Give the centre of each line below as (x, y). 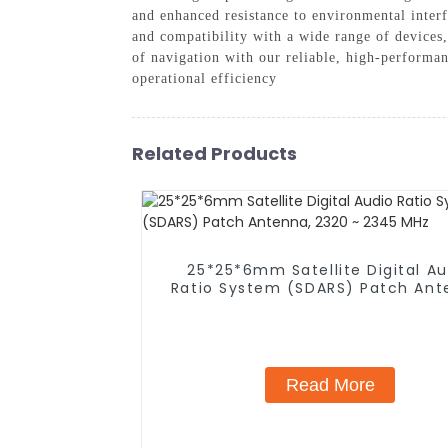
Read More (330, 384)
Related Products (214, 153)
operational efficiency (204, 78)
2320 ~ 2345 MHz (330, 305)
